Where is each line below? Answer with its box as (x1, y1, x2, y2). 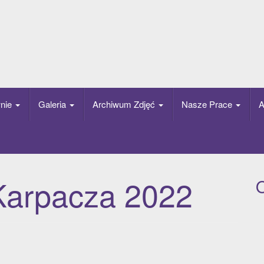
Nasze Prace (181, 98, 235, 110)
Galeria (38, 98, 68, 110)
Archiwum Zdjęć (93, 98, 157, 110)
